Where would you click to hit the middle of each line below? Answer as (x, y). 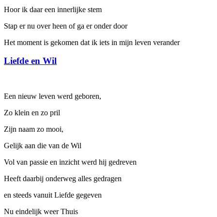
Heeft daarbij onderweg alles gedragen (63, 179)
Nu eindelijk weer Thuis (41, 212)
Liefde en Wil (30, 61)
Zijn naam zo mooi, (34, 129)
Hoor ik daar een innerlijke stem (53, 9)
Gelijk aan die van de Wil (43, 146)
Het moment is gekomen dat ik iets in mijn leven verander (92, 42)
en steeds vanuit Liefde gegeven (53, 195)
